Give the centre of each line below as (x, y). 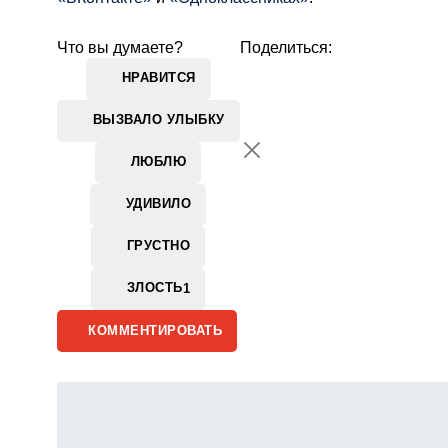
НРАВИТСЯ (158, 78)
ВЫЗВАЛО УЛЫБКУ (158, 120)
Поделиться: (285, 47)
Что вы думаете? (120, 47)
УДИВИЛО (158, 204)
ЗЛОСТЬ (154, 288)
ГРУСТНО (158, 246)
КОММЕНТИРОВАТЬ (155, 330)
